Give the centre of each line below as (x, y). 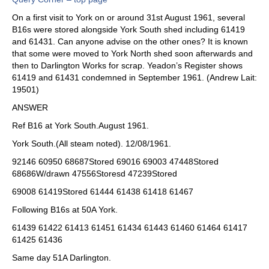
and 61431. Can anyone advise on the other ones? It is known (130, 42)
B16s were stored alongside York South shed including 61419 (128, 30)
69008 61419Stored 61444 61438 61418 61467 (103, 192)
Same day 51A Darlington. (62, 258)
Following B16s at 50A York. (65, 210)
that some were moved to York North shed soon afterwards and (132, 54)
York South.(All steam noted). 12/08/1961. (92, 144)
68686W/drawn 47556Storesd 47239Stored (95, 174)
